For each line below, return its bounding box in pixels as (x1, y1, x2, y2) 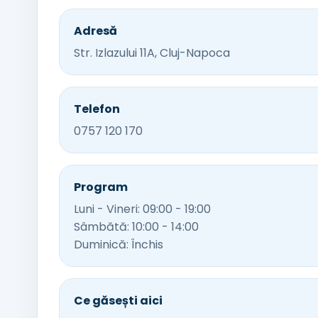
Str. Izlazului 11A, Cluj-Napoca (74, 45, 230, 61)
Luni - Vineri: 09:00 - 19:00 (74, 201, 211, 217)
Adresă (74, 23, 117, 39)
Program (74, 179, 128, 195)
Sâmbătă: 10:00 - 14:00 (74, 219, 199, 235)
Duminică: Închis (74, 236, 163, 253)
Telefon (74, 101, 120, 117)
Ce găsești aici (74, 292, 163, 309)
